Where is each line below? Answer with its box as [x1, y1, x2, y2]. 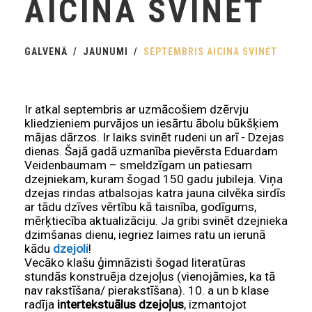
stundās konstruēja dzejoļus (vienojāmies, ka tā [24, 270, 275, 284]
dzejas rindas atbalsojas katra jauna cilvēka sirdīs [24, 186, 286, 201]
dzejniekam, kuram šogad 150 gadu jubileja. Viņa [24, 172, 283, 187]
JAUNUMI [83, 46, 128, 58]
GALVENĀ [24, 46, 68, 58]
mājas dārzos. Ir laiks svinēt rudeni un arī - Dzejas [24, 130, 284, 145]
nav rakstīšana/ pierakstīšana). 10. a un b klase [24, 283, 269, 298]
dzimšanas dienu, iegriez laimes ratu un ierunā [24, 228, 265, 242]
